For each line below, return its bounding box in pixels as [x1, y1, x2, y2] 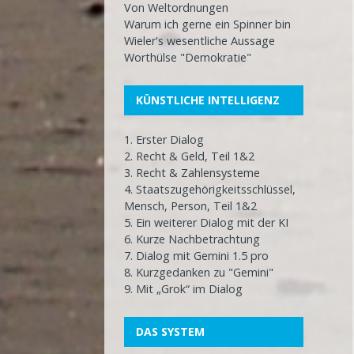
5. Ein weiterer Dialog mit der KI [124, 215, 288, 231]
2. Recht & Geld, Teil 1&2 [124, 149, 254, 164]
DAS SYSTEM [136, 324, 205, 340]
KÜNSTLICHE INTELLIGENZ [136, 92, 280, 108]
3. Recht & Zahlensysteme [124, 165, 260, 181]
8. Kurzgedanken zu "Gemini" [124, 265, 273, 281]
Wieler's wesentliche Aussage [124, 33, 275, 49]
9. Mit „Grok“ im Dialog [124, 281, 243, 297]
